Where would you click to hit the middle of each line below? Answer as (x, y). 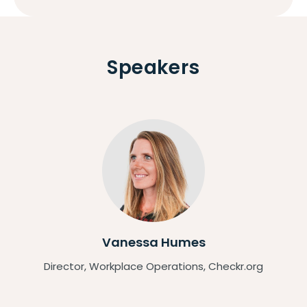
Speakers (153, 68)
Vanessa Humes (153, 243)
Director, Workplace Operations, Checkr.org (153, 267)
